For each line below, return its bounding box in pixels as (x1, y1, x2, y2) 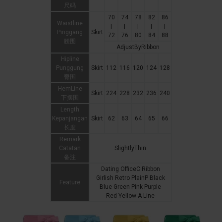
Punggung (56, 64, 84, 72)
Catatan (59, 145, 81, 152)
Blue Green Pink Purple (100, 183, 161, 191)
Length (60, 106, 79, 113)
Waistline (57, 20, 83, 27)
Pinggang (57, 29, 83, 36)
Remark (59, 136, 81, 143)
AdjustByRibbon (116, 44, 160, 51)
